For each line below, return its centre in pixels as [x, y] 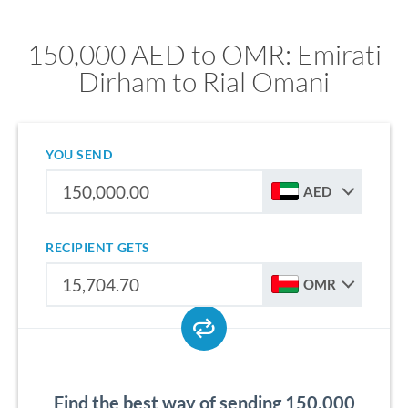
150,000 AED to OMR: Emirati [204, 54]
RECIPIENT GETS [98, 247]
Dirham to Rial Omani [204, 82]
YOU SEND [79, 154]
